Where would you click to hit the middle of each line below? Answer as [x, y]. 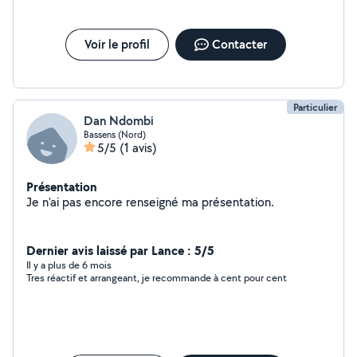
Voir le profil [117, 44]
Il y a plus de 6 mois [69, 265]
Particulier [315, 107]
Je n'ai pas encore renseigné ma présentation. [238, 202]
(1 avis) [138, 148]
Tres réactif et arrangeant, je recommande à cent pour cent [157, 278]
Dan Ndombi [119, 121]
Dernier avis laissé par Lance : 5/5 [120, 250]
